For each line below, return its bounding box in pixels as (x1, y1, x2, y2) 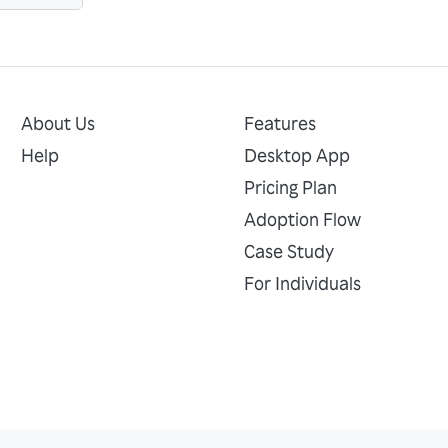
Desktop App (243, 144, 350, 166)
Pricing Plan (243, 176, 337, 198)
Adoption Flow (243, 208, 361, 230)
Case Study (243, 240, 334, 262)
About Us (21, 112, 96, 134)
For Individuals (243, 272, 361, 294)
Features (243, 112, 316, 134)
